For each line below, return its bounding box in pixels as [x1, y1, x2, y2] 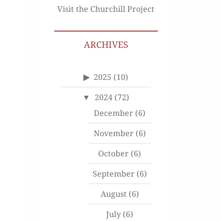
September [92, 168, 135, 180]
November [93, 128, 134, 139]
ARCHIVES [83, 38, 128, 51]
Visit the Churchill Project [57, 3, 155, 15]
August [100, 188, 127, 200]
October [98, 148, 129, 159]
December [94, 108, 134, 119]
